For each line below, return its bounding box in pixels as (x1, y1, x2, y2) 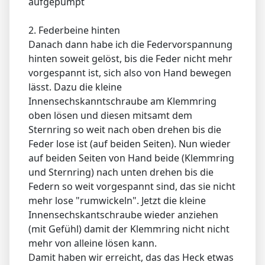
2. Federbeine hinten (28, 24, 120, 37)
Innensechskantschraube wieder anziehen (28, 208, 218, 222)
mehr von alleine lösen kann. (28, 237, 157, 250)
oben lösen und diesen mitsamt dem (28, 109, 192, 122)
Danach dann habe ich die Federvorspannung (28, 38, 232, 51)
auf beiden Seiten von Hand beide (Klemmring (28, 151, 234, 165)
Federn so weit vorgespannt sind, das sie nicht (28, 180, 235, 193)
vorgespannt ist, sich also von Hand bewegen (28, 66, 231, 80)
